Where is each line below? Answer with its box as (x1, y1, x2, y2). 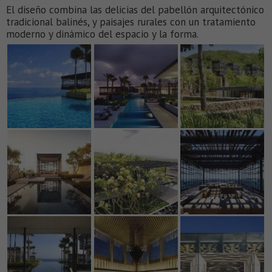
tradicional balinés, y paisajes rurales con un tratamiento (6, 15, 256, 29)
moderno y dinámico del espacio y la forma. (6, 27, 199, 41)
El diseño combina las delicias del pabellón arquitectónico (6, 2, 264, 16)
